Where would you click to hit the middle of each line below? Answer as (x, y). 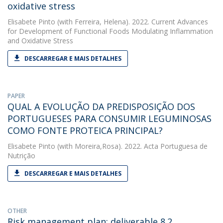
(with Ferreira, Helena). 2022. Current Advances (132, 22)
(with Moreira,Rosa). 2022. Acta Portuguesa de (131, 146)
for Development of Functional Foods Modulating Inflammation (110, 31)
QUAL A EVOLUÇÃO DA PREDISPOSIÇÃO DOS (101, 107)
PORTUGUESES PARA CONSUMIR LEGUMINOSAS (110, 118)
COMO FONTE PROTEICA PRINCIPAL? (85, 130)
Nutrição (21, 156)
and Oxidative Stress (40, 41)
